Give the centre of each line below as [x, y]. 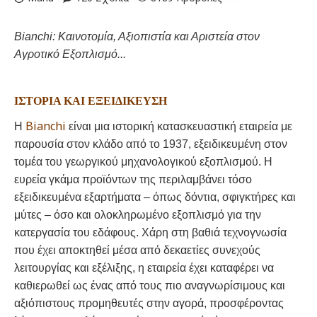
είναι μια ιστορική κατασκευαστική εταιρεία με [179, 126]
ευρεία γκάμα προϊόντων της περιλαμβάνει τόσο [133, 179]
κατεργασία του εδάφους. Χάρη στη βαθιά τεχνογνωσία [150, 232]
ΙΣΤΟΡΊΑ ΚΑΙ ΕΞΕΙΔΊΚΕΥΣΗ [91, 100]
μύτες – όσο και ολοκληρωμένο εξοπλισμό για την [138, 214]
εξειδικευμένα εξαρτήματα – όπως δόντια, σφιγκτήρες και [155, 197]
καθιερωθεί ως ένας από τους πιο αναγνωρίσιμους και [150, 285]
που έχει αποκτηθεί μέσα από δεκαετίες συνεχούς [137, 250]
